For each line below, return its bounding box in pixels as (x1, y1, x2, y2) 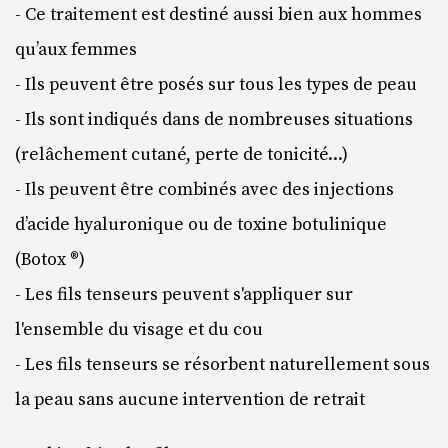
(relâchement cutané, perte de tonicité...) (15, 144, 348, 166)
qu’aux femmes (15, 39, 137, 61)
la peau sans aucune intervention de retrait (15, 389, 365, 411)
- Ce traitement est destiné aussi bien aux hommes (15, 4, 422, 26)
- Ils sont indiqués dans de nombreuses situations (15, 109, 413, 131)
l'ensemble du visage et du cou (15, 319, 263, 341)
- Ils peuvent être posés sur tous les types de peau (15, 74, 417, 96)
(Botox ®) (15, 249, 85, 271)
